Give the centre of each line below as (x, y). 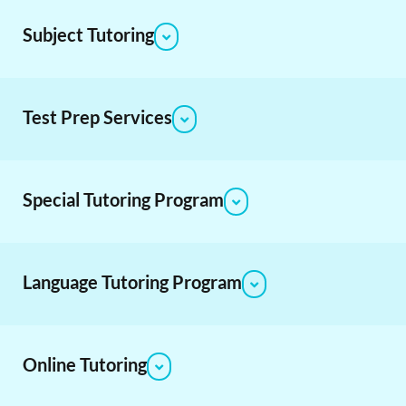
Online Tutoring (85, 364)
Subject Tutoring (88, 34)
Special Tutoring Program (123, 199)
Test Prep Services (97, 116)
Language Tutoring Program (132, 281)
